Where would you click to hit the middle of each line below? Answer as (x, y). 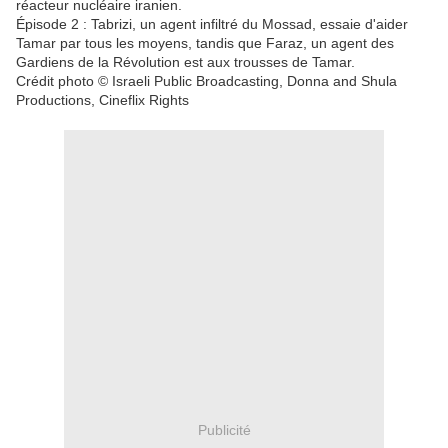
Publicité (224, 429)
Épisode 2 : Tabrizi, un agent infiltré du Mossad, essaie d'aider (212, 24)
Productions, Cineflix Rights (102, 100)
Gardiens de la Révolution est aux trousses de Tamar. (185, 62)
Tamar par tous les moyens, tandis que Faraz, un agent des (205, 43)
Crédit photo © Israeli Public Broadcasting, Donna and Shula (206, 81)
